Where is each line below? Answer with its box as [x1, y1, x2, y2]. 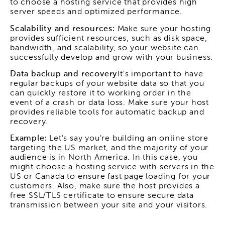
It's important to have [118, 70, 203, 78]
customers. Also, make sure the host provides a [10, 182, 200, 191]
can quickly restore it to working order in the [10, 89, 191, 97]
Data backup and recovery [10, 70, 118, 78]
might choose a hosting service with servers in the [10, 163, 214, 172]
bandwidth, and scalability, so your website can [10, 44, 199, 52]
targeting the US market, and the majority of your [10, 144, 209, 153]
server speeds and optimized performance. [10, 8, 182, 17]
